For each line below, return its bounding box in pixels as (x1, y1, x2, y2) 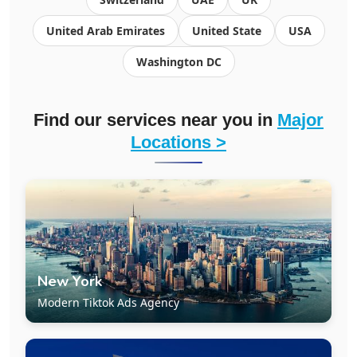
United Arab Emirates (45, 22, 165, 38)
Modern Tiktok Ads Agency (37, 294, 179, 310)
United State (191, 22, 261, 38)
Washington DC (135, 53, 222, 69)
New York (37, 271, 102, 291)
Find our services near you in (33, 109, 277, 130)
